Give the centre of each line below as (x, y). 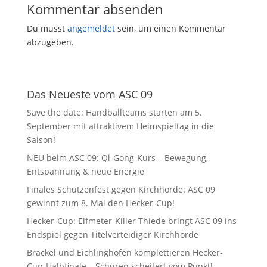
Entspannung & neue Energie (85, 172)
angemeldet (91, 29)
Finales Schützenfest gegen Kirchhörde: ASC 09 (121, 190)
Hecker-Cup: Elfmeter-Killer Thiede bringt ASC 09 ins (131, 221)
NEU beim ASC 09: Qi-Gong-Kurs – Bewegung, (117, 158)
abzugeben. (50, 42)
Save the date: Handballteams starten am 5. (114, 113)
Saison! (41, 140)
